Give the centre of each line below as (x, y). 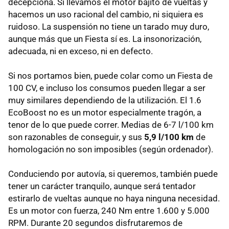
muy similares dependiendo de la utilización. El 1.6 (105, 100)
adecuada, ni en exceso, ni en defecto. (81, 51)
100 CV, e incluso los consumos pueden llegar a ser (107, 88)
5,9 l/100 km (169, 137)
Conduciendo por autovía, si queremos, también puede (113, 174)
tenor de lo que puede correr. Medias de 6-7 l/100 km (111, 124)
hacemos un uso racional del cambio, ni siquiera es (106, 14)
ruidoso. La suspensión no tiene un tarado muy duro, (109, 26)
